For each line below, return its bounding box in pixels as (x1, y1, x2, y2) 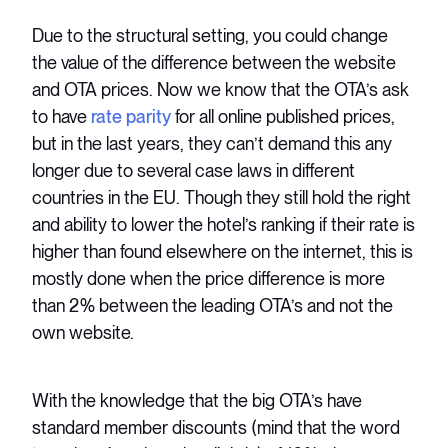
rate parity (91, 105, 172, 127)
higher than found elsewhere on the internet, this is (32, 240, 414, 262)
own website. (32, 321, 135, 343)
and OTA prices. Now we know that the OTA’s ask (32, 78, 410, 100)
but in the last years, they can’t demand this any (32, 132, 393, 154)
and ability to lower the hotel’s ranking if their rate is (32, 213, 416, 235)
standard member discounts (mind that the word (32, 417, 401, 439)
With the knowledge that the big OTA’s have (32, 390, 363, 412)
